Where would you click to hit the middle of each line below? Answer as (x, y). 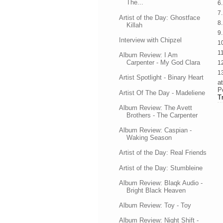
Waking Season (149, 138)
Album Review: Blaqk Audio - (161, 183)
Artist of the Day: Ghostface (160, 17)
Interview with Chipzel (151, 40)
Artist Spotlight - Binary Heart (162, 78)
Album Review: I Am (149, 55)
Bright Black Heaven (156, 190)
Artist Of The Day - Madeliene (162, 93)
